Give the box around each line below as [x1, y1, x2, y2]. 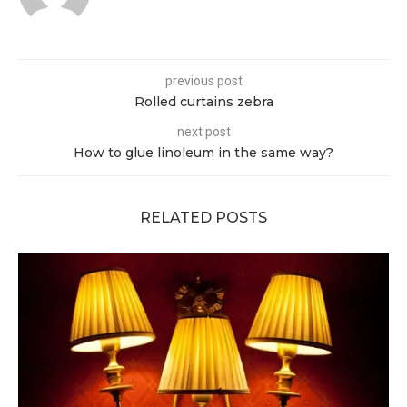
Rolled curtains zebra [134, 94, 273, 111]
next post [176, 124, 231, 140]
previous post [164, 74, 243, 89]
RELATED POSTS [140, 209, 267, 227]
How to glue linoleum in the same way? [74, 144, 333, 162]
